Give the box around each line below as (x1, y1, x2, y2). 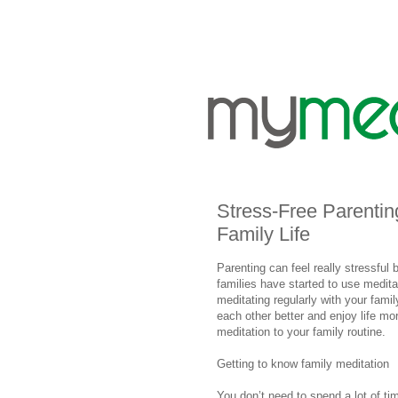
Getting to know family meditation (217, 356, 389, 370)
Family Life (217, 222, 310, 245)
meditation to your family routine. (217, 324, 386, 338)
